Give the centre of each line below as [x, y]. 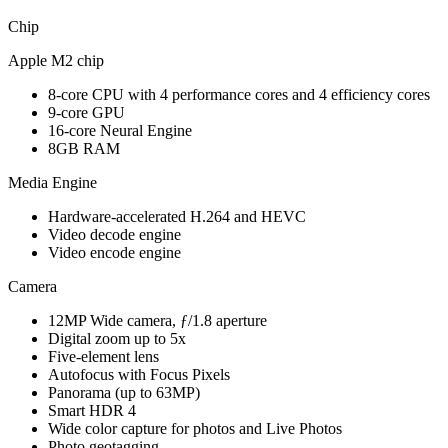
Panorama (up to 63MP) [124, 392]
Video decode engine [114, 234]
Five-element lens [103, 356]
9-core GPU [86, 112]
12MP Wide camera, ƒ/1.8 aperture [157, 320]
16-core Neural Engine [120, 130]
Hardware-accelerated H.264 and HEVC [177, 216]
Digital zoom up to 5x [117, 338]
